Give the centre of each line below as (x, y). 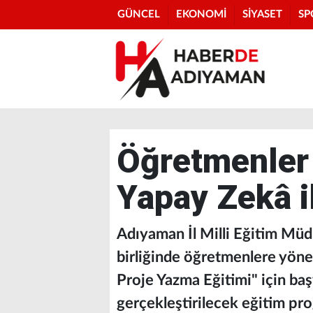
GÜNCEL (139, 14)
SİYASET (262, 14)
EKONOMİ (201, 14)
